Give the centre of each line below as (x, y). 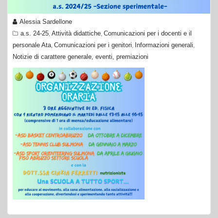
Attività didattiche (76, 33)
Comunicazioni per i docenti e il (148, 33)
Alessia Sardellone (46, 22)
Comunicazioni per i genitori (93, 45)
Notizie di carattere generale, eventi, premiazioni (81, 57)
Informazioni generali (164, 45)
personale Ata (32, 45)
